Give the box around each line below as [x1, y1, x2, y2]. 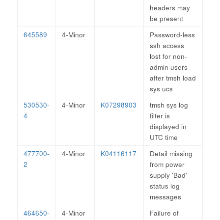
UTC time [150, 133, 178, 142]
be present [150, 14, 183, 23]
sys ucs [150, 84, 173, 93]
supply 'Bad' [150, 170, 187, 180]
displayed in [150, 122, 187, 131]
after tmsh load [150, 73, 196, 82]
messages [150, 192, 181, 201]
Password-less [150, 30, 195, 39]
